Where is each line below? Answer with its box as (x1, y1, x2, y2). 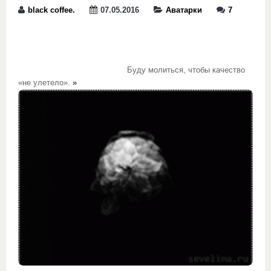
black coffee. (28, 6, 75, 15)
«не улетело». (18, 79, 73, 87)
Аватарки (166, 6, 202, 15)
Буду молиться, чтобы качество (18, 66, 245, 74)
